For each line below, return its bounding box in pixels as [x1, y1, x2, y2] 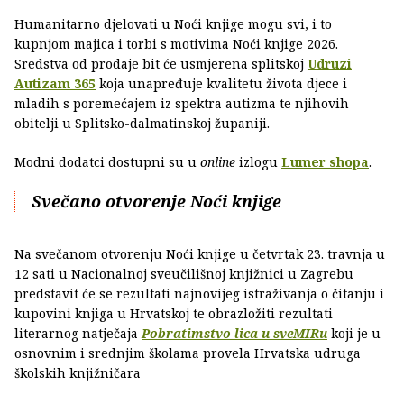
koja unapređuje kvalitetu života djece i [96, 74, 347, 92]
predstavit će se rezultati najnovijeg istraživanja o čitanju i [14, 284, 384, 302]
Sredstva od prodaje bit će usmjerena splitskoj [14, 54, 308, 72]
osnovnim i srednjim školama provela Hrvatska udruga [14, 344, 361, 362]
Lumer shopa [281, 152, 369, 170]
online [200, 152, 239, 170]
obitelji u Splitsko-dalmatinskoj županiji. [14, 114, 270, 132]
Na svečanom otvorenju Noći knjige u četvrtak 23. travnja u [14, 244, 385, 262]
